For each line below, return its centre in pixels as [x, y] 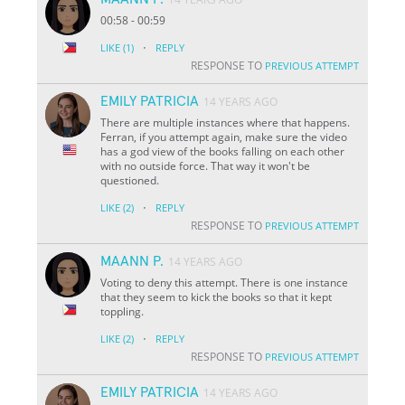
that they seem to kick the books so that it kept [217, 297]
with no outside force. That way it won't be [206, 165]
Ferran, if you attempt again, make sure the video [224, 137]
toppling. [122, 311]
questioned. [130, 180]
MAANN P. [132, 261]
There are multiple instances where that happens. [226, 122]
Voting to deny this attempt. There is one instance [225, 282]
